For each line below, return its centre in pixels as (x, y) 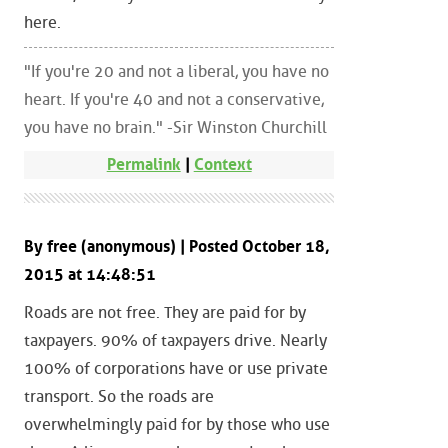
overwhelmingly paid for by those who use (177, 424)
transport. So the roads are (119, 396)
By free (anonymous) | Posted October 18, (177, 247)
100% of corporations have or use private (176, 368)
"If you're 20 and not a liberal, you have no (176, 71)
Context (222, 165)
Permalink (143, 165)
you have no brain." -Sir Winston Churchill (175, 127)
